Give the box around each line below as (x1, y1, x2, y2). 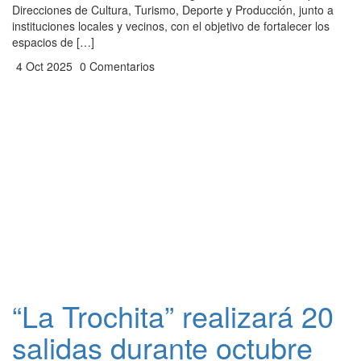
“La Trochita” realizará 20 (12, 295, 334, 336)
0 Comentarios (77, 58, 155, 74)
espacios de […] (12, 34, 94, 50)
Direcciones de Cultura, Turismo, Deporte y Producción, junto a (12, 2, 334, 18)
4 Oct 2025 (13, 58, 73, 74)
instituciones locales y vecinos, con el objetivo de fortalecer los (12, 18, 330, 34)
